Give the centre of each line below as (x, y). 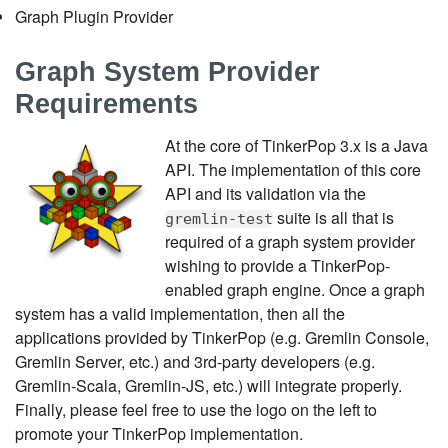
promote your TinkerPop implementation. (159, 433)
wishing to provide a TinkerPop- (277, 265)
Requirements (106, 104)
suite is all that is (333, 217)
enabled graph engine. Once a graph (295, 289)
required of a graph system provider (290, 241)
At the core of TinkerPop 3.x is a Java (296, 145)
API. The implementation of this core (293, 169)
